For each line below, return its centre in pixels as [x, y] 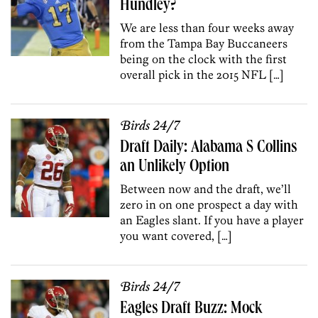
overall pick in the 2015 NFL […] [202, 74]
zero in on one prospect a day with [209, 204]
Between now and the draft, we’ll [206, 188]
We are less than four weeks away [207, 27]
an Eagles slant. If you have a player [212, 220]
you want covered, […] [176, 235]
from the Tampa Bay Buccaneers [204, 43]
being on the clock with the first [204, 59]
